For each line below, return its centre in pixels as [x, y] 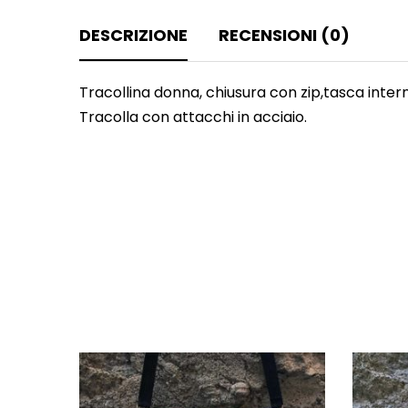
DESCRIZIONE [133, 35]
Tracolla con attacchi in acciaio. [193, 117]
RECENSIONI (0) [284, 35]
